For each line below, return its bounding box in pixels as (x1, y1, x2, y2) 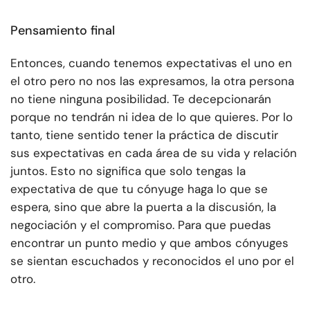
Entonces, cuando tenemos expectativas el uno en (10, 55, 292, 71)
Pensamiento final (10, 22, 115, 39)
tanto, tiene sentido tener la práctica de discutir (10, 127, 278, 143)
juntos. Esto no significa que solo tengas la (10, 163, 246, 179)
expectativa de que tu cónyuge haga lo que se (10, 181, 268, 197)
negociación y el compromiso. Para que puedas (10, 217, 271, 233)
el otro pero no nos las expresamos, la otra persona (10, 73, 294, 89)
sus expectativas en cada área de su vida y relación (10, 145, 297, 161)
